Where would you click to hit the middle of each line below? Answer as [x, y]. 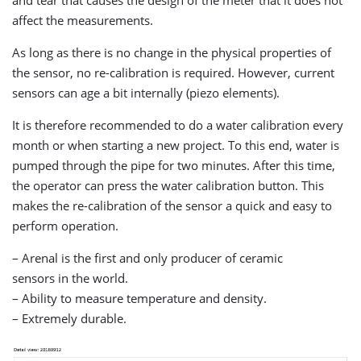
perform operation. [65, 225]
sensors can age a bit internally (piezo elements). [146, 92]
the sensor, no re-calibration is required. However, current [173, 72]
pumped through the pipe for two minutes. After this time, [174, 165]
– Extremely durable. [69, 318]
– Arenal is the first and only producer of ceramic [147, 257]
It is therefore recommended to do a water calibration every [178, 124]
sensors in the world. [70, 278]
